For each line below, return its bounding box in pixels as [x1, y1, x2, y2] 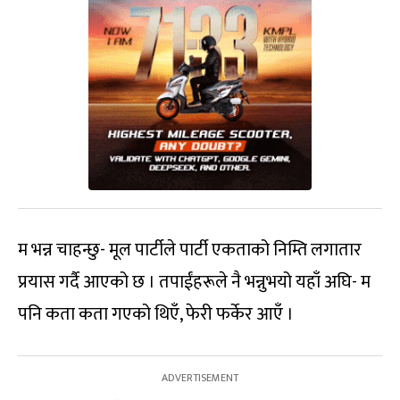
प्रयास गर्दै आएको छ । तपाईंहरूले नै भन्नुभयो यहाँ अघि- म [18, 266, 371, 297]
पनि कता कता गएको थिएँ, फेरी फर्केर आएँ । [18, 298, 294, 329]
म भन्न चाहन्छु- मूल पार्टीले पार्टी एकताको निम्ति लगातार [18, 234, 362, 265]
